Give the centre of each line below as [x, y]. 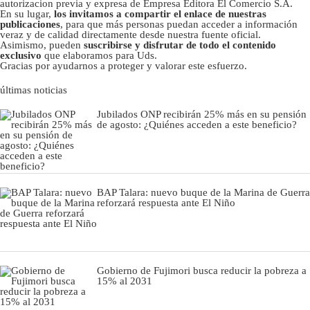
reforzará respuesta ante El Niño [166, 202]
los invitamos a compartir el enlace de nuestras [160, 13]
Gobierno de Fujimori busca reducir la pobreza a [202, 270]
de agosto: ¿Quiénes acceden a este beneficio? [197, 124]
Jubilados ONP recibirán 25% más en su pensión [202, 114]
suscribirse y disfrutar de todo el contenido [180, 45]
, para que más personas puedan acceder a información [179, 24]
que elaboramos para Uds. [99, 55]
